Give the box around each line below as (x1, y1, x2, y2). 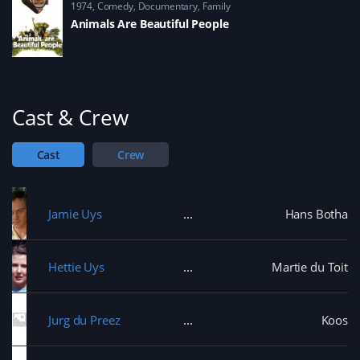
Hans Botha (284, 205, 348, 222)
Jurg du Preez (48, 311, 121, 328)
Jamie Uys (48, 205, 103, 222)
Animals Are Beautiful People (70, 15, 229, 31)
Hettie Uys (48, 258, 104, 275)
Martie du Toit (272, 258, 348, 275)
